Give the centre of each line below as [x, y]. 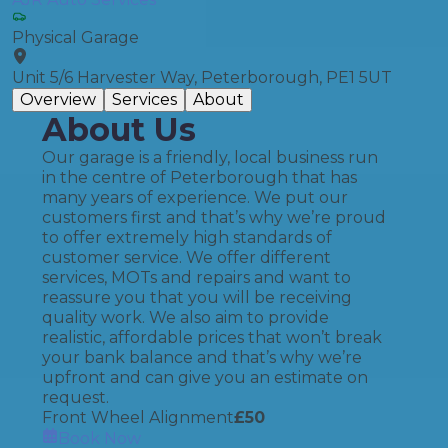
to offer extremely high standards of [187, 237]
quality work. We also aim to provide [185, 317]
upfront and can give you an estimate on [205, 377]
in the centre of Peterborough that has [199, 177]
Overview [58, 99]
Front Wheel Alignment [138, 417]
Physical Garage [75, 37]
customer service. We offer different [186, 257]
